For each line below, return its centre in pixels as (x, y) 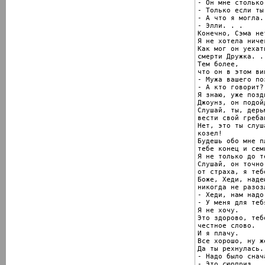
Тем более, (218, 64)
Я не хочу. (218, 210)
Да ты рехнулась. (231, 248)
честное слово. (227, 225)
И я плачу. (218, 233)
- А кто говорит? (231, 87)
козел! (210, 133)
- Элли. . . (220, 25)
